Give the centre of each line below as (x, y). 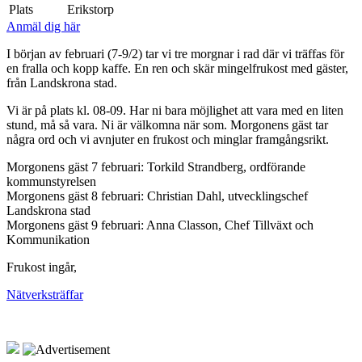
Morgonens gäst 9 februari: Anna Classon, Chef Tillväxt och (160, 225)
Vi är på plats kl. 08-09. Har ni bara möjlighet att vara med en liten (175, 110)
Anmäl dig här (43, 26)
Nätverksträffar (45, 294)
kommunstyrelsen (51, 181)
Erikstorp (90, 9)
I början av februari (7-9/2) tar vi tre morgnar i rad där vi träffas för (175, 53)
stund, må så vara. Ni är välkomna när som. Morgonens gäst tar (167, 124)
